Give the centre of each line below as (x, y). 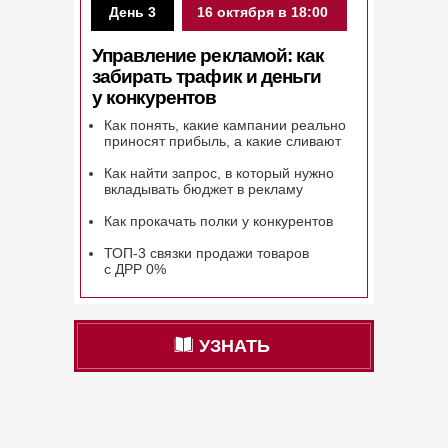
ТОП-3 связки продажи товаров (206, 253)
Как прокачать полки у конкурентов (218, 221)
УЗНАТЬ (234, 346)
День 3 (132, 12)
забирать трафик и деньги (206, 76)
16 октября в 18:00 (262, 12)
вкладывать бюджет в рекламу (203, 189)
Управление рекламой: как (208, 55)
